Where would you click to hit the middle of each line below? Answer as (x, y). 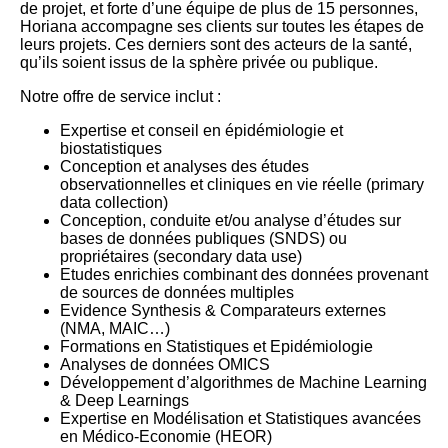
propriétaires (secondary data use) (181, 257)
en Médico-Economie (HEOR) (166, 437)
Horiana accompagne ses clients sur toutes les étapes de (222, 27)
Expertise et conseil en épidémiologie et (201, 131)
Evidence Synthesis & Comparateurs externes (223, 311)
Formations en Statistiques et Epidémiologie (216, 347)
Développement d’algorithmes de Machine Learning (243, 383)
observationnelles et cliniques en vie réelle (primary (242, 185)
